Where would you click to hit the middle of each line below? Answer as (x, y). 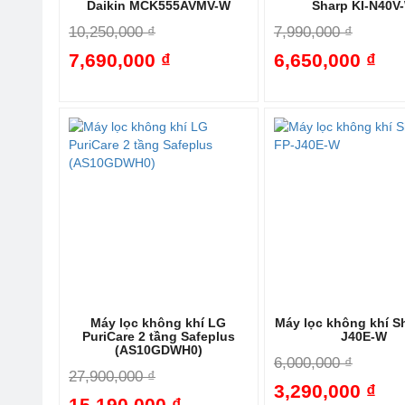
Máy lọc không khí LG (159, 323)
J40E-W (363, 337)
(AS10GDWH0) (158, 350)
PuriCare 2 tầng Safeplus (158, 337)
